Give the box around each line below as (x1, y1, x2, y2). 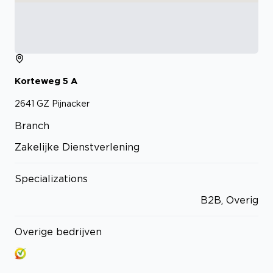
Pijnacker (52, 98, 90, 108)
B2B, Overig (200, 194, 258, 205)
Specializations (15, 172, 88, 184)
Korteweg (15, 76, 60, 86)
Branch (15, 119, 49, 131)
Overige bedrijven (15, 225, 102, 237)
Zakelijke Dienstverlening (15, 141, 140, 152)
